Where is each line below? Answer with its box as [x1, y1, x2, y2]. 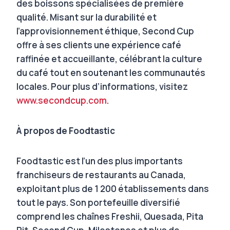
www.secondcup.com [16, 94, 107, 106]
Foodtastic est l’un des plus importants [16, 155, 183, 167]
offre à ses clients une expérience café [16, 39, 181, 51]
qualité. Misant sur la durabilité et [16, 11, 157, 23]
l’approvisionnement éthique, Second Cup [16, 25, 194, 37]
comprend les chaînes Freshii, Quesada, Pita [16, 210, 203, 222]
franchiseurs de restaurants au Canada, [16, 168, 186, 181]
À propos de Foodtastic [16, 124, 115, 137]
